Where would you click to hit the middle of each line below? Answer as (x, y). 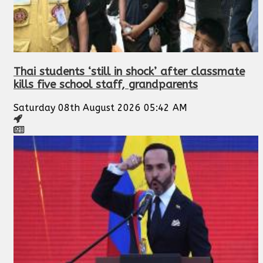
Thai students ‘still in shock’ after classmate (129, 72)
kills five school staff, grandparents (106, 85)
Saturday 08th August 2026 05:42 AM (100, 108)
